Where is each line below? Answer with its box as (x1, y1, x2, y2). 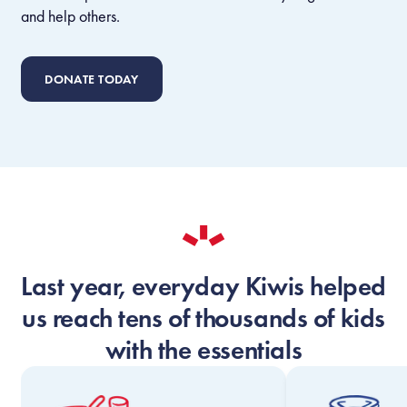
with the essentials (104, 332, 303, 367)
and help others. (20, 5, 124, 26)
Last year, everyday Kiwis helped (21, 268, 386, 303)
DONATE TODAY (45, 70, 139, 87)
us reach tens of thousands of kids (21, 300, 386, 335)
